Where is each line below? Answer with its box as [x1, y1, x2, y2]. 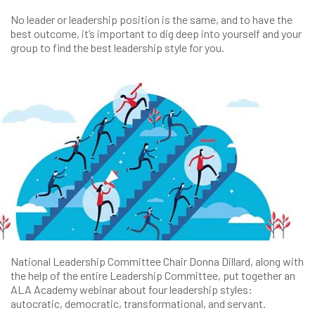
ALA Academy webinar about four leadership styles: [11, 283, 252, 296]
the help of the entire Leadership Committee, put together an [11, 269, 295, 282]
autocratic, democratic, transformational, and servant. [11, 297, 266, 310]
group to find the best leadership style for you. [11, 41, 224, 54]
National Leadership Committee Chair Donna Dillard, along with [11, 255, 304, 268]
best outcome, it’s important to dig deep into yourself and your [11, 27, 302, 40]
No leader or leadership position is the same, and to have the [11, 13, 292, 26]
